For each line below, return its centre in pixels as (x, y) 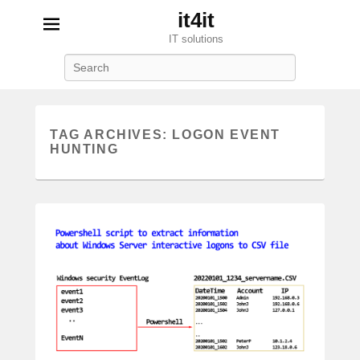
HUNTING (84, 149)
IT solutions (196, 39)
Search (196, 61)
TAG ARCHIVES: (111, 135)
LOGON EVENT (227, 135)
